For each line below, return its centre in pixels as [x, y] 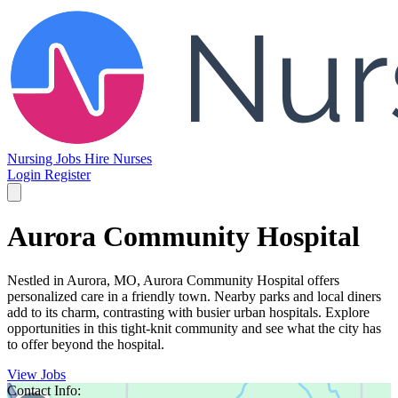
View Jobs [36, 374]
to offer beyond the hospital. [86, 344]
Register [68, 175]
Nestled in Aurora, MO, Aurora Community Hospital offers [173, 280]
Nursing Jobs [46, 159]
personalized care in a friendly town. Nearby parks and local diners [194, 296]
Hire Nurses [118, 159]
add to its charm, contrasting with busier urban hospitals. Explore [188, 312]
